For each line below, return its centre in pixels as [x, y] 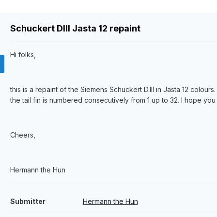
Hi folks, [23, 55]
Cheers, [23, 135]
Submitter [28, 201]
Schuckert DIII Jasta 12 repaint [75, 29]
